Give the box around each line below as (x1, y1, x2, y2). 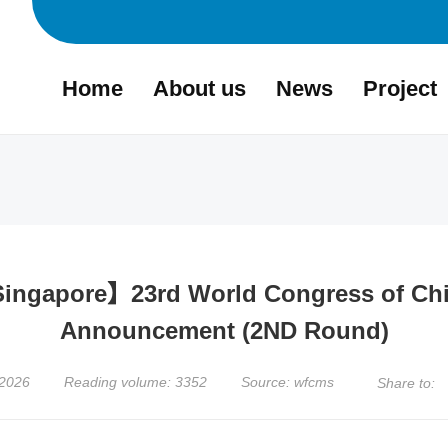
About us (153, 76, 246, 101)
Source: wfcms (241, 374, 334, 390)
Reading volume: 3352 (64, 374, 207, 390)
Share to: (377, 375, 435, 392)
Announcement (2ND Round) (59, 317, 389, 344)
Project (363, 76, 437, 101)
